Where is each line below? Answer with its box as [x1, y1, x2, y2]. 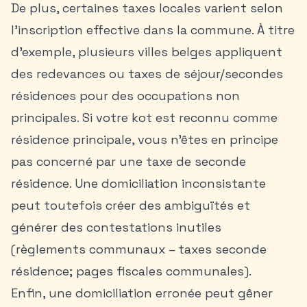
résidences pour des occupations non [11, 88, 240, 103]
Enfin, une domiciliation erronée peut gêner [11, 285, 273, 301]
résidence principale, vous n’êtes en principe [11, 132, 278, 147]
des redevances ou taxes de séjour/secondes [11, 66, 283, 82]
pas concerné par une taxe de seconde [11, 153, 246, 169]
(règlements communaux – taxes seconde [11, 241, 267, 257]
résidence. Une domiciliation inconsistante [11, 175, 266, 191]
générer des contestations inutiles [11, 219, 221, 235]
